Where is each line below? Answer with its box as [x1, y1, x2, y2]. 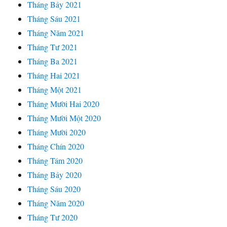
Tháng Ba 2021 [27, 56, 78, 67]
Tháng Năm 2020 [27, 198, 85, 209]
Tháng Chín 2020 [27, 141, 85, 152]
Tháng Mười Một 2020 [27, 112, 101, 124]
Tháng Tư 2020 [27, 212, 78, 223]
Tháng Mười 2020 [27, 127, 86, 138]
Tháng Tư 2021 [27, 42, 78, 53]
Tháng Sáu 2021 [27, 13, 81, 24]
